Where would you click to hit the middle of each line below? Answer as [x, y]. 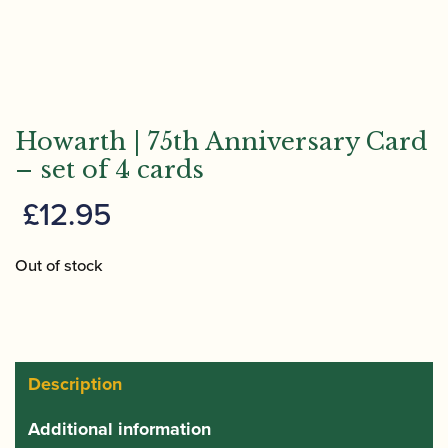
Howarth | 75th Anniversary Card [221, 141]
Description [75, 384]
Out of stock [59, 265]
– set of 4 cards [109, 169]
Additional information [119, 429]
